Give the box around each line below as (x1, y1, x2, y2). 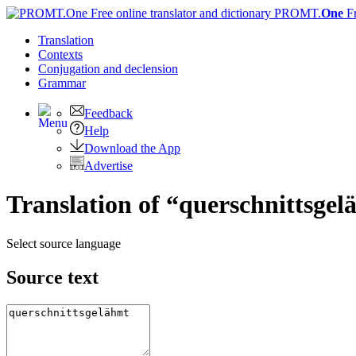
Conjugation (38, 62, 103, 75)
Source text (6, 266, 99, 288)
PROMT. (271, 6, 321, 20)
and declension (103, 62, 178, 75)
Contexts (38, 48, 83, 61)
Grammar (38, 76, 86, 90)
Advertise (84, 159, 133, 172)
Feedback (84, 106, 133, 120)
